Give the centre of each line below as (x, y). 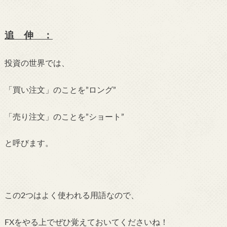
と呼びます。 (29, 144)
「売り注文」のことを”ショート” (64, 117)
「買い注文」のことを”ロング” (60, 90)
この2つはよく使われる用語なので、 (71, 196)
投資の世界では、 (37, 64)
